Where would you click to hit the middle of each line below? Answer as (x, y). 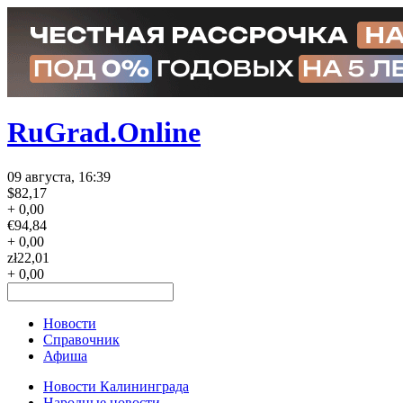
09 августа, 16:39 (59, 176)
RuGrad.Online (104, 133)
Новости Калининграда (116, 386)
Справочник (81, 339)
